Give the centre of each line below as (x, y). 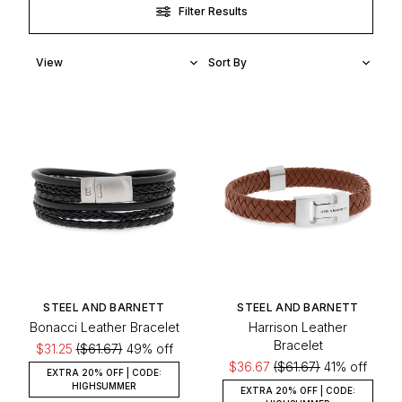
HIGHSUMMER (104, 385)
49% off (148, 348)
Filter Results (213, 11)
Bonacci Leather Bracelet (104, 327)
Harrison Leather (298, 327)
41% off (344, 366)
